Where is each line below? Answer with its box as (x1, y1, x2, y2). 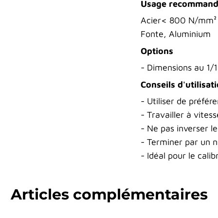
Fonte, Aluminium (140, 28, 211, 39)
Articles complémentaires (10, 185, 208, 203)
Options (140, 45, 173, 56)
